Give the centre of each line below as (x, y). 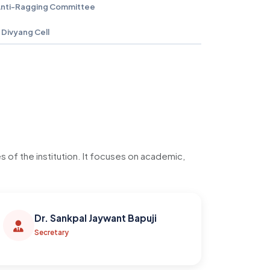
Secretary (51, 232)
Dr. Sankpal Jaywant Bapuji (95, 218)
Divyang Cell (25, 32)
